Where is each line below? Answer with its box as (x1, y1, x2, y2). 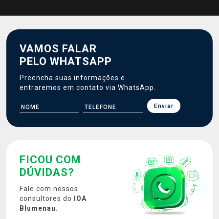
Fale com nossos (20, 185, 78, 193)
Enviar (153, 103, 174, 109)
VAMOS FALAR (20, 43, 97, 55)
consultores (20, 195, 63, 202)
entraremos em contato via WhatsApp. (20, 84, 156, 91)
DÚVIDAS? (20, 166, 74, 178)
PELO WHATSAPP (20, 55, 112, 67)
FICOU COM (20, 153, 81, 166)
